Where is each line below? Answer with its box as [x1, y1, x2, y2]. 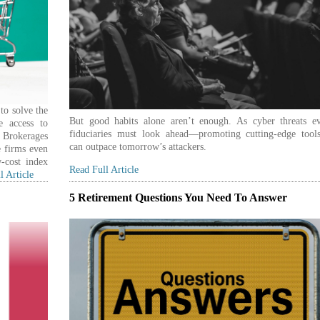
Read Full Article [69, 164, 139, 175]
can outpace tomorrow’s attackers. [69, 141, 207, 152]
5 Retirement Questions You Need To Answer [69, 191, 288, 204]
